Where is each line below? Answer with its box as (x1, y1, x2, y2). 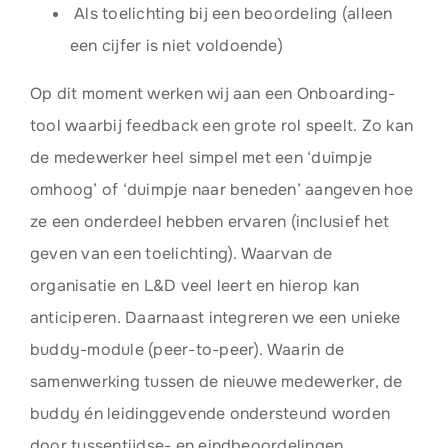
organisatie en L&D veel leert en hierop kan (29, 275, 360, 296)
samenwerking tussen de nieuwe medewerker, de (29, 371, 403, 392)
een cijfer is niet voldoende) (69, 35, 283, 56)
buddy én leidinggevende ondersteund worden (29, 403, 391, 424)
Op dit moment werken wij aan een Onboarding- (29, 83, 396, 104)
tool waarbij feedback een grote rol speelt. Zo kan (29, 115, 413, 136)
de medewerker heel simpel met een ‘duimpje (29, 147, 373, 168)
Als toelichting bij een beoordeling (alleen (69, 3, 393, 24)
